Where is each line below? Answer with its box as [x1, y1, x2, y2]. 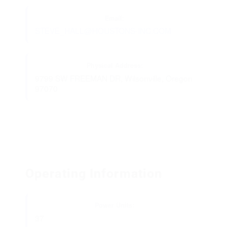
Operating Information [25, 166, 163, 181]
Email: [105, 13, 124, 23]
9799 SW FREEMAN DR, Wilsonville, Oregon [35, 72, 193, 84]
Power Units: [95, 201, 134, 210]
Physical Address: [86, 60, 143, 70]
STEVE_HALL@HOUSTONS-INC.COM [35, 25, 171, 36]
